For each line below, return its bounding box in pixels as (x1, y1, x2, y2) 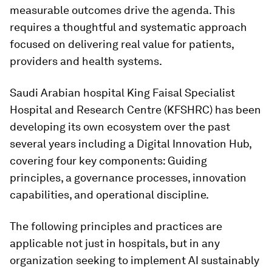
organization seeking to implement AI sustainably (10, 254, 259, 267)
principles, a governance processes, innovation (10, 171, 246, 184)
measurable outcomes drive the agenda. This (10, 4, 235, 16)
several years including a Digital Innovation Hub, (10, 137, 251, 150)
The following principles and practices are (10, 220, 222, 233)
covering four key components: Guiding (10, 154, 207, 167)
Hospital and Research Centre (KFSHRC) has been (10, 103, 261, 116)
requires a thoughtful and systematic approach (10, 21, 247, 33)
